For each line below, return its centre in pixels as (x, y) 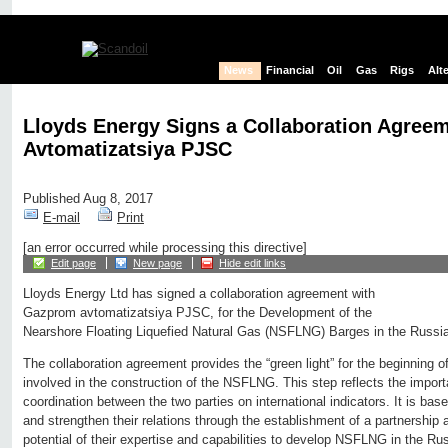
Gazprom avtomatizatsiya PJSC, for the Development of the (197, 313)
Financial (290, 70)
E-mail (61, 218)
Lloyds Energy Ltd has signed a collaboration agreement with (199, 294)
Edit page (73, 263)
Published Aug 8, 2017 (88, 199)
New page (157, 263)
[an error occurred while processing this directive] (165, 248)
